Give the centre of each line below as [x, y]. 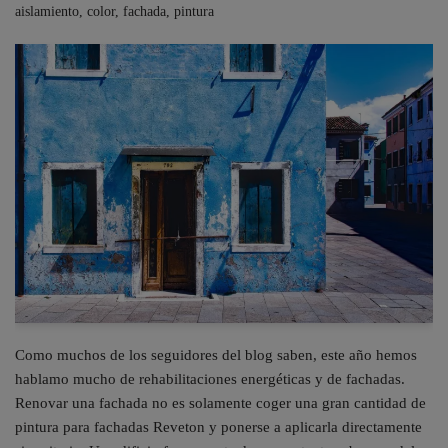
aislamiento [47, 11]
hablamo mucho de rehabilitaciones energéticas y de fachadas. [210, 378]
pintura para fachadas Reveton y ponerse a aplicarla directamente [218, 426]
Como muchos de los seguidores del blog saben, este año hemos [216, 354]
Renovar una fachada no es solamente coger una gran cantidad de [220, 402]
